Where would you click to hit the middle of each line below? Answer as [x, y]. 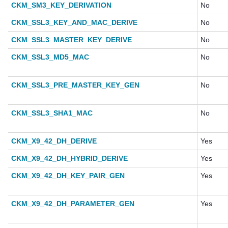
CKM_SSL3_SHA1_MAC [52, 113]
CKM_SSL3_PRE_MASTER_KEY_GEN [75, 85]
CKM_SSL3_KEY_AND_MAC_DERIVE [74, 23]
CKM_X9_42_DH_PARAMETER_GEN [73, 204]
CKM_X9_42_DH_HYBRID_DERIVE [69, 159]
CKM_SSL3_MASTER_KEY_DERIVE [72, 40]
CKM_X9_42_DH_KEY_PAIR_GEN [68, 176]
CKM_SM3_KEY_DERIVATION [61, 5]
